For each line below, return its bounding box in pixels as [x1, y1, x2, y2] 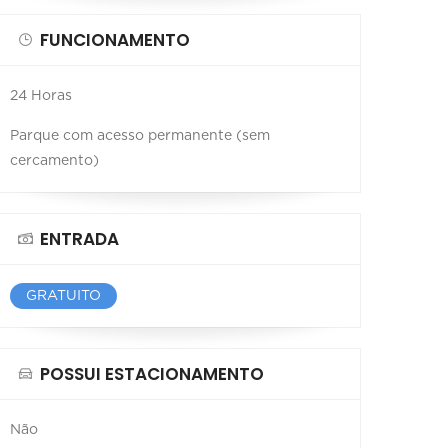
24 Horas [10, 88, 72, 103]
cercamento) [10, 153, 99, 168]
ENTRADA [40, 226, 119, 251]
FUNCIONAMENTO [40, 27, 190, 52]
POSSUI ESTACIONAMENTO [40, 361, 264, 386]
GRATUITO [26, 288, 101, 303]
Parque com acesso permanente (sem [10, 128, 270, 143]
